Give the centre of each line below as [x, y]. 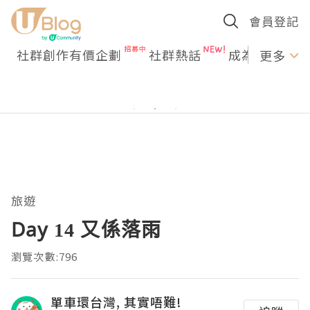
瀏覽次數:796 [45, 256]
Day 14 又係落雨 [86, 229]
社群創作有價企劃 [69, 55]
